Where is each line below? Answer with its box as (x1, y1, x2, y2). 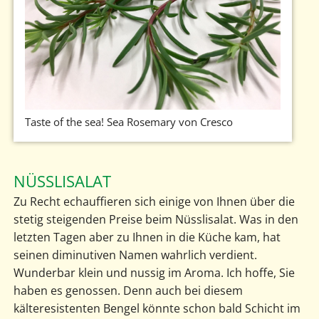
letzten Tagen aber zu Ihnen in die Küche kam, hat (13, 229, 281, 245)
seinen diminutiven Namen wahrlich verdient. (13, 246, 257, 263)
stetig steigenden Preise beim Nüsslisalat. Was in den (13, 211, 298, 227)
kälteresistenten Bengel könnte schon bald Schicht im (13, 300, 300, 316)
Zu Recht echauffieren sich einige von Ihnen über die (13, 193, 295, 209)
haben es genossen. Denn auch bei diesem (13, 282, 243, 298)
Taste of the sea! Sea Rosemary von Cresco (24, 115, 233, 130)
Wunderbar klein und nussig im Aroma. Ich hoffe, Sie (13, 264, 295, 281)
